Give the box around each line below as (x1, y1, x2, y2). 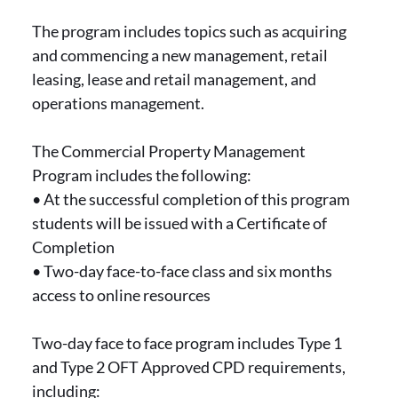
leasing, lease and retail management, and (32, 69, 316, 89)
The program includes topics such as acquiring (32, 21, 346, 41)
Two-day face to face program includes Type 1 (32, 333, 342, 353)
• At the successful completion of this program (32, 189, 350, 209)
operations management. (32, 93, 204, 113)
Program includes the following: (32, 165, 251, 185)
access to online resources (32, 285, 211, 305)
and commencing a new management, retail (32, 45, 328, 65)
